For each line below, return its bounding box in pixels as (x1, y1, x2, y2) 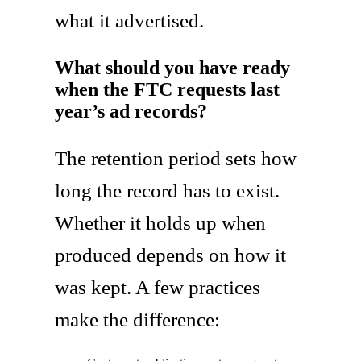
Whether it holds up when (55, 211, 266, 234)
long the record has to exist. (55, 179, 280, 201)
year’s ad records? (55, 100, 207, 122)
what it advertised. (55, 9, 204, 31)
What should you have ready (55, 56, 290, 78)
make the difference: (55, 308, 220, 330)
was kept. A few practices (55, 276, 260, 298)
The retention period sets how (55, 147, 297, 169)
